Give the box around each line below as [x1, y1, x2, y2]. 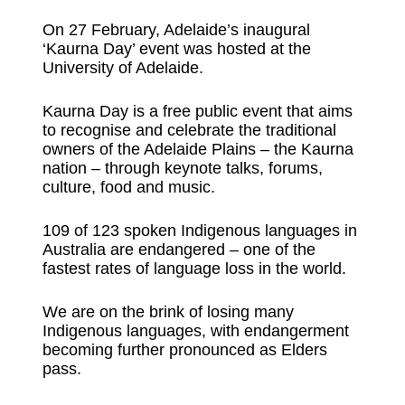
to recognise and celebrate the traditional [42, 120, 336, 139]
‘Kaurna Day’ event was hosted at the [42, 39, 311, 58]
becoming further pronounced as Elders [42, 340, 327, 359]
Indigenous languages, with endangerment [42, 321, 349, 340]
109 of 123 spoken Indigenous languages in [42, 221, 357, 240]
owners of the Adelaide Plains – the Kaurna [42, 139, 353, 158]
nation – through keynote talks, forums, [42, 158, 323, 177]
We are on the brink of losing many [42, 302, 294, 321]
